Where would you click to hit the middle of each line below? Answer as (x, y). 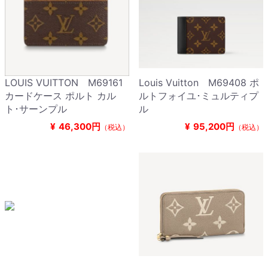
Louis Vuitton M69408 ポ (199, 83)
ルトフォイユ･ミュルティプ (199, 96)
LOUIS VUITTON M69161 (64, 83)
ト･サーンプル (36, 109)
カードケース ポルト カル (60, 96)
